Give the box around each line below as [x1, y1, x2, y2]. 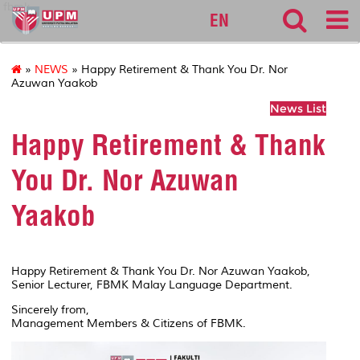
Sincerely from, [11, 302, 89, 317]
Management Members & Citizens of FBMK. [11, 316, 246, 330]
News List [270, 101, 326, 117]
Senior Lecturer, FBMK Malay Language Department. [11, 277, 292, 292]
